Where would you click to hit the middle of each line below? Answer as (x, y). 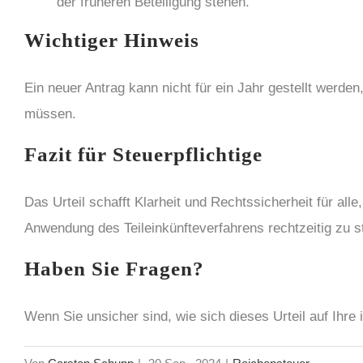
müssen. (50, 114)
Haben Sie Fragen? (114, 269)
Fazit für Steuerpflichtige (143, 154)
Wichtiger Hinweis (112, 40)
